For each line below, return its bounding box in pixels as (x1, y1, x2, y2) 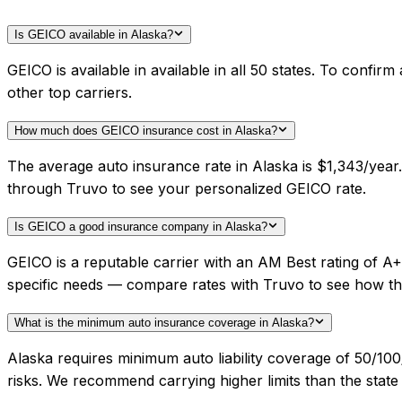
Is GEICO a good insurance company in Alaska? (14, 220, 267, 234)
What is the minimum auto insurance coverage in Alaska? (14, 316, 314, 330)
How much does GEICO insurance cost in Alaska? (14, 124, 277, 138)
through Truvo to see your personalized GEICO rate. (7, 179, 366, 198)
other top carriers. (7, 83, 132, 102)
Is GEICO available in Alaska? (14, 28, 173, 42)
